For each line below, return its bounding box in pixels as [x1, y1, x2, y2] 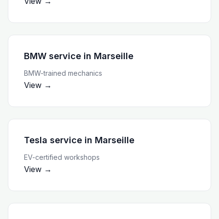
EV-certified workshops [24, 153, 100, 161]
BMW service [24, 51, 81, 61]
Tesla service [24, 135, 82, 145]
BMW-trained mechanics [24, 69, 102, 77]
